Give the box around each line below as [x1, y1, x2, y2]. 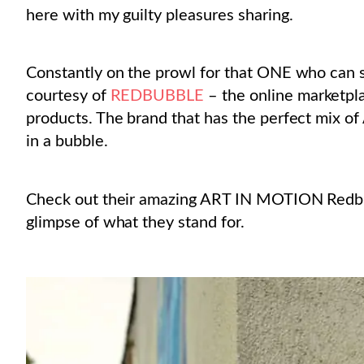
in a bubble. [26, 133, 108, 150]
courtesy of [26, 88, 110, 105]
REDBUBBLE [110, 88, 209, 105]
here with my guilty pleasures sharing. [26, 6, 293, 24]
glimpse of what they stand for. [26, 214, 245, 231]
